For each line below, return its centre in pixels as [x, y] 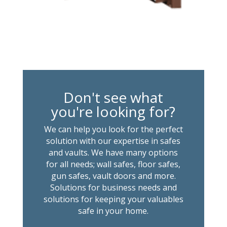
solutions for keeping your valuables [113, 199]
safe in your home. [113, 211]
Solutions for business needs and [113, 187]
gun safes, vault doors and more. [113, 176]
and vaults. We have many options [113, 152]
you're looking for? [113, 111]
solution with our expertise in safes [113, 141]
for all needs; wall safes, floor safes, [113, 164]
